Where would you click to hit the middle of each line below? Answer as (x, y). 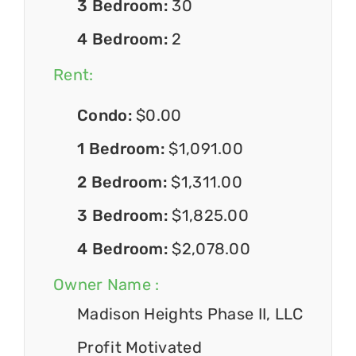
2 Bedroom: (124, 182)
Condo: (107, 116)
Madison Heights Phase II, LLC (190, 314)
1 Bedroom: (123, 149)
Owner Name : (106, 285)
